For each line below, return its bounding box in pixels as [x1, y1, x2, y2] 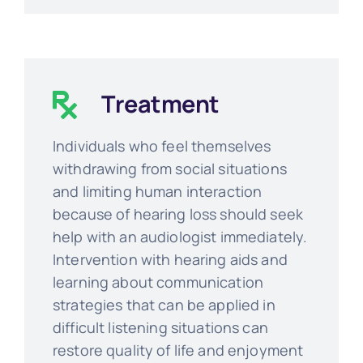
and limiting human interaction [52, 181, 263, 202]
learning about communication [52, 272, 264, 293]
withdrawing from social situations [52, 159, 287, 179]
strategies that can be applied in [52, 295, 275, 315]
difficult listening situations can [52, 318, 268, 338]
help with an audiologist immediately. [52, 227, 308, 247]
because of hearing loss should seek [52, 204, 304, 224]
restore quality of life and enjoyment [52, 340, 304, 361]
